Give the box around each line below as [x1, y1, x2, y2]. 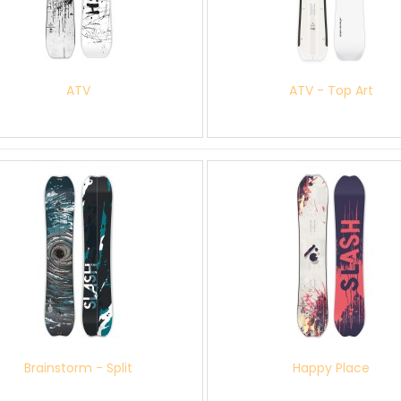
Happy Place [293, 359, 371, 377]
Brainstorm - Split [24, 359, 133, 377]
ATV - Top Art [289, 81, 374, 99]
